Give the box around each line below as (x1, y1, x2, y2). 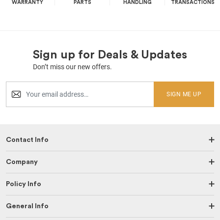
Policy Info (6, 180, 41, 188)
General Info (6, 202, 49, 210)
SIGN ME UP (166, 90, 201, 98)
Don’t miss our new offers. (33, 62, 112, 71)
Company (6, 158, 38, 165)
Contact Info (6, 136, 49, 143)
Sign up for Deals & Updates (33, 49, 187, 61)
